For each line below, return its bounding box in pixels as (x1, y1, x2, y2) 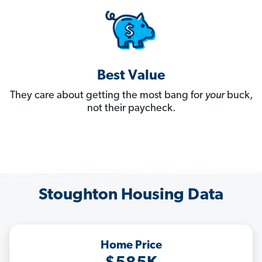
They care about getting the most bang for (9, 90, 205, 102)
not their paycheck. (87, 103, 175, 115)
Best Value (97, 69, 165, 84)
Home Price (100, 240, 162, 252)
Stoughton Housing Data (39, 187, 223, 204)
